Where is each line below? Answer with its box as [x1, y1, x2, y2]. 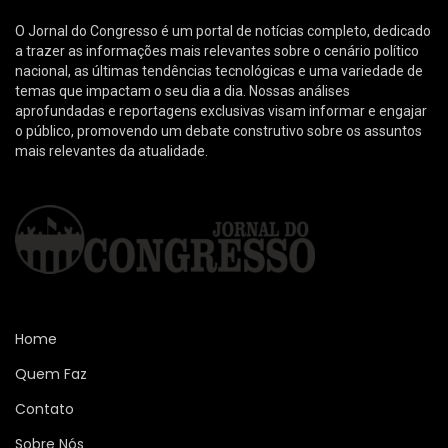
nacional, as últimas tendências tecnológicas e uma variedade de [15, 63, 423, 79]
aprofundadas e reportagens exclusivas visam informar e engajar [15, 103, 427, 119]
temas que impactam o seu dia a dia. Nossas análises [15, 83, 350, 99]
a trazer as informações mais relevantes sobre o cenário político [15, 43, 419, 59]
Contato [15, 399, 74, 419]
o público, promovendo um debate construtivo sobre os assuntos [15, 123, 422, 139]
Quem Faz [15, 364, 87, 384]
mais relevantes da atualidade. [15, 143, 208, 159]
